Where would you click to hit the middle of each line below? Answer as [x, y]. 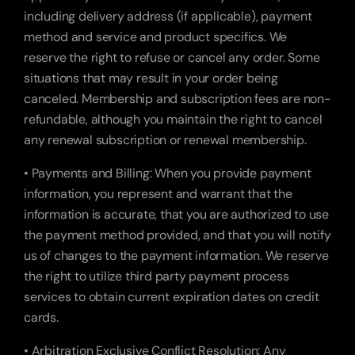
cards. [41, 317]
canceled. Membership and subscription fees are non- [177, 99]
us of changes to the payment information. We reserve [176, 256]
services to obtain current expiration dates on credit [172, 297]
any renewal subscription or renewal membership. [165, 140]
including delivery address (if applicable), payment [168, 16]
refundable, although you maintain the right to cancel [173, 119]
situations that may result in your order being [151, 78]
